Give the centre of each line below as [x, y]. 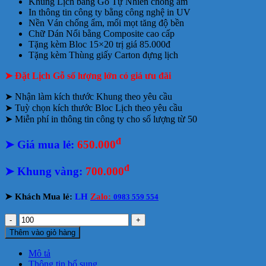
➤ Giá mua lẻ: [39, 145]
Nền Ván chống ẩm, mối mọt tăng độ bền [106, 23]
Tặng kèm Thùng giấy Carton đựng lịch [103, 55]
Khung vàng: [51, 172]
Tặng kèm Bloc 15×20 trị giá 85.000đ [99, 45]
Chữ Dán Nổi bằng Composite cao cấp [102, 34]
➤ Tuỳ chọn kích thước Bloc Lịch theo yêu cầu [94, 108]
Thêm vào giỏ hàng [42, 232]
